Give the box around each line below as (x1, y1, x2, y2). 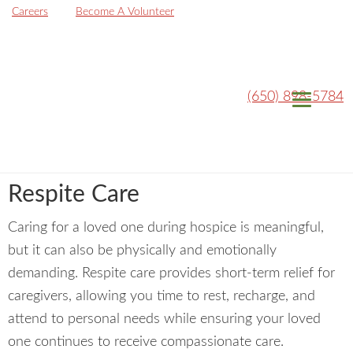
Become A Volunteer (76, 6, 174, 17)
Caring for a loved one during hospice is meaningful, (8, 221, 324, 235)
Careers (12, 6, 48, 17)
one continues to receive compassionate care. (8, 335, 284, 349)
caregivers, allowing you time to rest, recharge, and (8, 289, 315, 303)
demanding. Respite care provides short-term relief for (8, 266, 335, 281)
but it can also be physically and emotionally (8, 243, 277, 258)
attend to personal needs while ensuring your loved (8, 312, 321, 326)
